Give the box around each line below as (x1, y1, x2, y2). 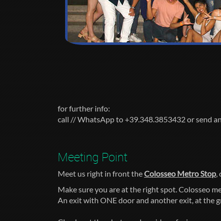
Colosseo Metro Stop (144, 168, 216, 178)
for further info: (58, 103, 110, 113)
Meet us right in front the (58, 168, 144, 178)
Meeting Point (58, 148, 127, 165)
